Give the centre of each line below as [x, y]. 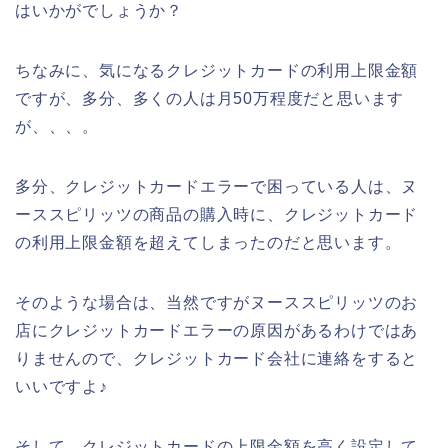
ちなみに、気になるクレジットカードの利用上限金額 [217, 70]
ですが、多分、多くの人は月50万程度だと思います [210, 98]
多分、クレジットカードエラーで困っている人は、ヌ [217, 186]
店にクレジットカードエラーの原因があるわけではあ [217, 330]
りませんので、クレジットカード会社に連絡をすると [217, 358]
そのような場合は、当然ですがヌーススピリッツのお [217, 302]
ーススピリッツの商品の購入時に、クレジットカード [217, 214]
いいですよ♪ [61, 386]
